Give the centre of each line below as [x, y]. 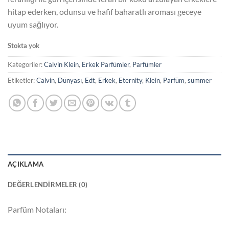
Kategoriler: [26, 64]
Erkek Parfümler [106, 64]
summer [200, 80]
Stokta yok [24, 45]
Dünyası [70, 80]
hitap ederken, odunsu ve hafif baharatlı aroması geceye [105, 12]
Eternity [130, 80]
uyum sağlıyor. [33, 25]
